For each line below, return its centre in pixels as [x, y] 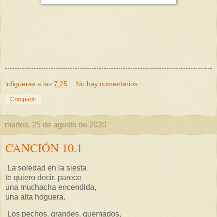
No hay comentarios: [108, 84]
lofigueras [20, 84]
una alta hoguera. [35, 197]
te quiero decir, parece [43, 177]
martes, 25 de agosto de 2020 [56, 124]
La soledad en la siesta [46, 168]
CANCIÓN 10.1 [44, 147]
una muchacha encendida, [51, 187]
